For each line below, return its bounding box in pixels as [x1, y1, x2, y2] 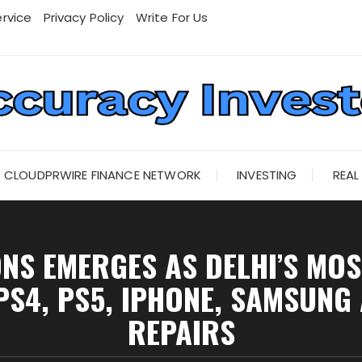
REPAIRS [127, 309, 235, 354]
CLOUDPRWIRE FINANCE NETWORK [3, 166, 201, 183]
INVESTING [237, 166, 297, 183]
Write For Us [135, 9, 208, 26]
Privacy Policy [43, 9, 124, 26]
